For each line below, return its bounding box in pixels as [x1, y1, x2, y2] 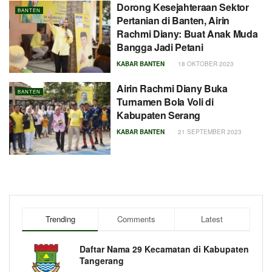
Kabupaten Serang [117, 108, 201, 123]
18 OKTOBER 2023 [176, 59, 234, 68]
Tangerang [80, 254, 124, 267]
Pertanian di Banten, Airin [117, 13, 229, 27]
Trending [45, 212, 75, 225]
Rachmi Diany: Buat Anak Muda [117, 26, 258, 41]
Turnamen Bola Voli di [117, 95, 214, 109]
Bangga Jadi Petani [117, 39, 203, 54]
